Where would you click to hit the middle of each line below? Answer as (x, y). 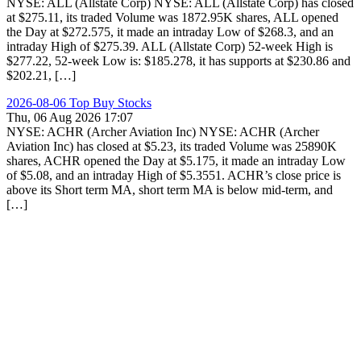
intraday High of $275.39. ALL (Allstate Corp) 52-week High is (170, 46)
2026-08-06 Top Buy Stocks (79, 103)
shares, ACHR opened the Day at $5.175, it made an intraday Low (176, 161)
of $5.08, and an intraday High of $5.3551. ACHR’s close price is (174, 175)
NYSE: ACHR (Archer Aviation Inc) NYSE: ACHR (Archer (163, 132)
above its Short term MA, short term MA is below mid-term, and (170, 190)
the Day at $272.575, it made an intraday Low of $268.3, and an (170, 32)
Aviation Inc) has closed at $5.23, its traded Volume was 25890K (172, 146)
